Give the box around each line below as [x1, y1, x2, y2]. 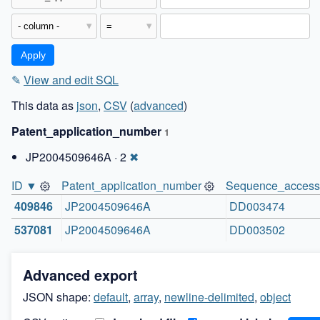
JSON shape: [23, 289, 94, 306]
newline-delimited [164, 289, 254, 306]
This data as [11, 97, 76, 114]
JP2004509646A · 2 [26, 149, 129, 166]
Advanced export [23, 264, 138, 286]
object [260, 289, 291, 306]
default [94, 289, 128, 306]
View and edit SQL [24, 71, 119, 89]
